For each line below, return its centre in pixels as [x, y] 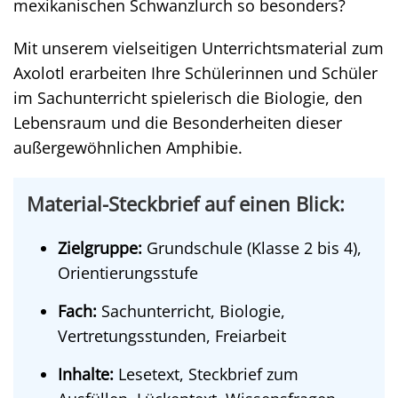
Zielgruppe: [100, 248]
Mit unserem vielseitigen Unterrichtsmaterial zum [199, 48]
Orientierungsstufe [128, 273]
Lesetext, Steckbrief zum [206, 374]
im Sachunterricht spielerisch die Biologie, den [188, 98]
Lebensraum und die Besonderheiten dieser [178, 123]
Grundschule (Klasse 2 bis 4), [252, 248]
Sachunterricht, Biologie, [191, 311]
